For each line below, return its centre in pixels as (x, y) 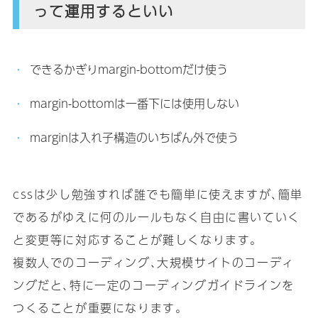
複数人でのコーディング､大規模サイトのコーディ (153, 262)
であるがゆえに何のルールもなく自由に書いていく (156, 216)
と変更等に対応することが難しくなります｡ (135, 239)
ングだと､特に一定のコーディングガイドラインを (153, 285)
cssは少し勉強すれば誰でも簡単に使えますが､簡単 (158, 194)
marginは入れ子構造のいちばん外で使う (134, 137)
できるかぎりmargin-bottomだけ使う (128, 69)
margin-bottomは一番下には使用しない (134, 103)
